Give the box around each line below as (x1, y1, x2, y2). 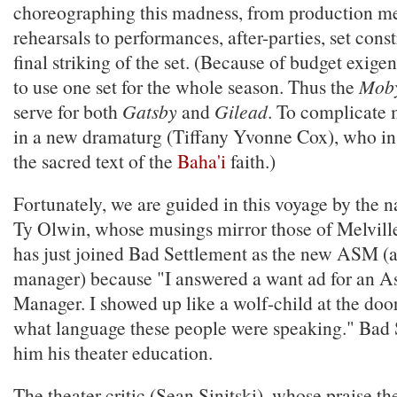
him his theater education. (13, 339, 213, 365)
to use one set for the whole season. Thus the (13, 74, 359, 99)
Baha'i (177, 148, 226, 174)
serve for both (13, 98, 122, 124)
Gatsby (122, 98, 177, 124)
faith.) (226, 148, 276, 174)
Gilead (214, 98, 268, 124)
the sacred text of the (13, 148, 177, 174)
